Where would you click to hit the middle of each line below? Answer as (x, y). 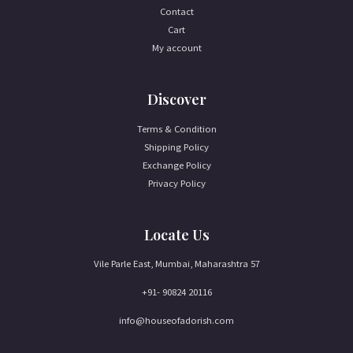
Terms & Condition (176, 128)
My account (176, 47)
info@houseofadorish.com (176, 320)
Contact (176, 11)
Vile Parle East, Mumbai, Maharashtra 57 (176, 264)
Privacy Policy (176, 182)
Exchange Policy (176, 164)
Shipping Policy (176, 146)
